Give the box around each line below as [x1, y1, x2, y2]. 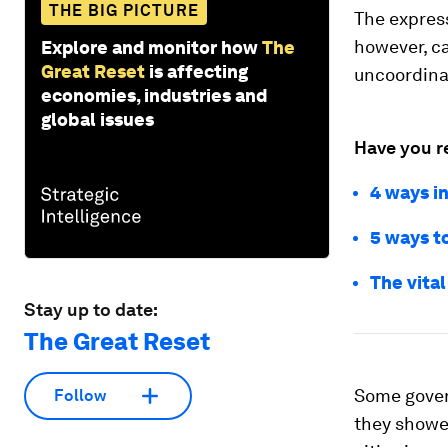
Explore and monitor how [41, 36, 258, 58]
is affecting [149, 60, 248, 82]
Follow [54, 386, 106, 406]
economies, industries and [41, 84, 267, 106]
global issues [41, 108, 154, 130]
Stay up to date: [24, 298, 158, 320]
